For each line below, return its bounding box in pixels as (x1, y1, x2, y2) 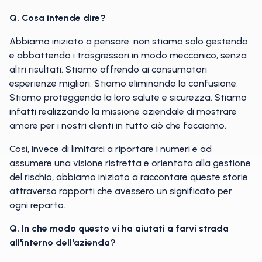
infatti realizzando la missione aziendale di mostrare (9, 106, 237, 117)
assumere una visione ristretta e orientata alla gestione (9, 157, 251, 168)
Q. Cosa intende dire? (9, 12, 106, 23)
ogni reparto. (9, 199, 65, 211)
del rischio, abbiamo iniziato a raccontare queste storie (9, 171, 248, 182)
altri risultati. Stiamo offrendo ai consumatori (9, 64, 207, 75)
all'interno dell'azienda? (9, 237, 116, 248)
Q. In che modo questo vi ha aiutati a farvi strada (9, 223, 229, 234)
